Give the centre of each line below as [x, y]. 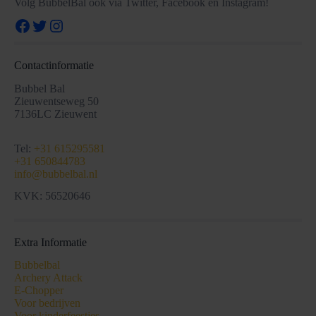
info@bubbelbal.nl [56, 174]
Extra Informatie [50, 242]
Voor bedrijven [47, 303]
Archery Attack [48, 278]
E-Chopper [39, 291]
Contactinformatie [54, 66]
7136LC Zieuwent [55, 114]
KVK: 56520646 [52, 195]
